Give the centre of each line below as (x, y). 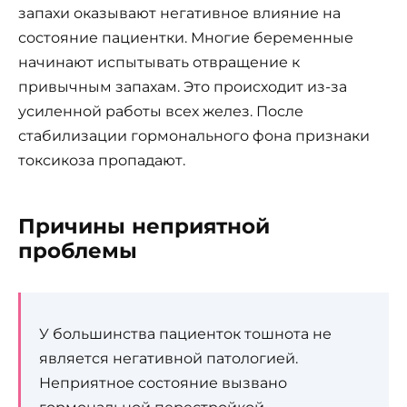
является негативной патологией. (169, 358)
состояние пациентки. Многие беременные (186, 37)
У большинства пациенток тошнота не (185, 333)
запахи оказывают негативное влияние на (179, 13)
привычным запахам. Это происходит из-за (183, 86)
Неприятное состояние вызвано (163, 382)
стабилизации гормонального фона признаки (194, 135)
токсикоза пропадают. (102, 160)
